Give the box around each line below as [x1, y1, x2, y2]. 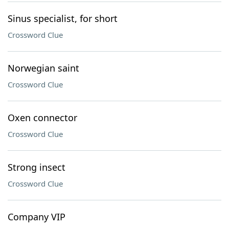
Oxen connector [8, 111, 77, 124]
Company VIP [8, 211, 65, 223]
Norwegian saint [8, 62, 79, 74]
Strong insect [8, 161, 65, 173]
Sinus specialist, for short [8, 12, 118, 25]
